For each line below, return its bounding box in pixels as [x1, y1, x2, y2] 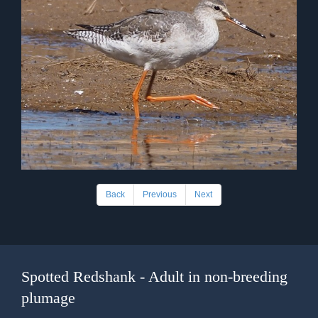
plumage [21, 288, 75, 307]
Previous [143, 189, 177, 199]
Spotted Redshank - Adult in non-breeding [21, 267, 287, 285]
